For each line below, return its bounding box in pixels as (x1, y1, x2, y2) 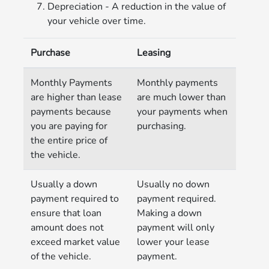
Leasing (137, 46, 171, 60)
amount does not (31, 221, 104, 235)
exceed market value (31, 235, 121, 249)
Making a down (137, 207, 202, 220)
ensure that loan (31, 207, 102, 220)
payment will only (137, 221, 215, 235)
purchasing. (137, 119, 187, 133)
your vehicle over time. (47, 14, 147, 28)
